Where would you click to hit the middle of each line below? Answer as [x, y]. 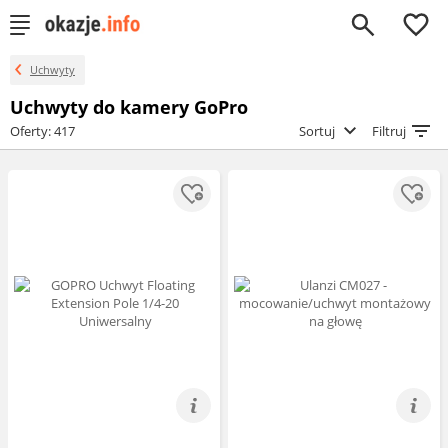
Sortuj [318, 131]
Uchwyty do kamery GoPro [129, 107]
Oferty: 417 [42, 131]
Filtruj [390, 131]
